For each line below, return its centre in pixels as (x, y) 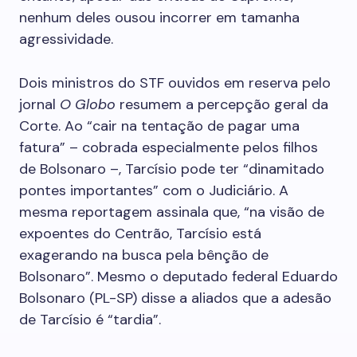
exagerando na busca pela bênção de (144, 255)
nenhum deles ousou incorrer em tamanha (159, 18)
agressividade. (66, 39)
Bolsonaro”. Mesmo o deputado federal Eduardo (178, 277)
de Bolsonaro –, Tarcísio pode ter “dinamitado (172, 169)
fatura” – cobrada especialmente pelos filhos (169, 147)
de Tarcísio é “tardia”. (90, 320)
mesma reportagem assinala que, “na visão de (172, 212)
